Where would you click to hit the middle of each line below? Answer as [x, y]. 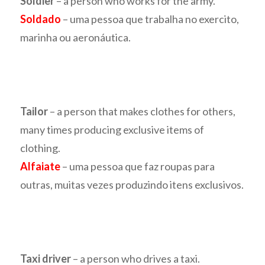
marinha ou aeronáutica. [76, 38]
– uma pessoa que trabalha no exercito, [150, 19]
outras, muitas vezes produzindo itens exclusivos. [132, 185]
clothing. [41, 148]
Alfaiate [41, 167]
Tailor [34, 112]
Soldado [41, 19]
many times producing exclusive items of [112, 130]
